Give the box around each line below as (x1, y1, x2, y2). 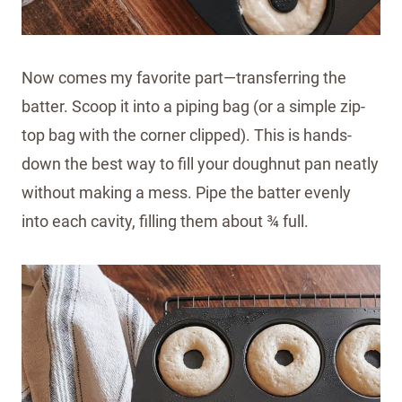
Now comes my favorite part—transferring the (22, 67, 346, 87)
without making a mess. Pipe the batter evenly (22, 182, 351, 202)
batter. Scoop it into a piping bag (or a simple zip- (22, 96, 365, 116)
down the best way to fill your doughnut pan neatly (22, 153, 379, 173)
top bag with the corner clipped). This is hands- (22, 125, 352, 144)
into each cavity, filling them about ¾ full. (22, 211, 309, 231)
